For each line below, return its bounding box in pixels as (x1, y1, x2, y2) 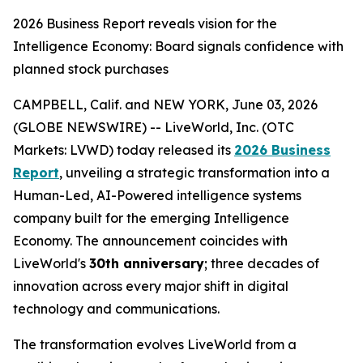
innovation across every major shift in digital (13, 278, 288, 294)
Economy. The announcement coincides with (13, 233, 288, 249)
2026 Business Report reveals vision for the (13, 15, 277, 32)
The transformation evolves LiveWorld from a (13, 336, 297, 352)
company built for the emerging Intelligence (13, 210, 289, 226)
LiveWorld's (13, 255, 89, 271)
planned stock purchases (13, 61, 169, 77)
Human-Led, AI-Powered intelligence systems (13, 187, 301, 203)
